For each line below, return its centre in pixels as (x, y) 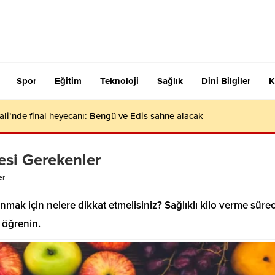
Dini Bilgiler (226, 81)
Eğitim (68, 81)
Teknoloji (119, 81)
